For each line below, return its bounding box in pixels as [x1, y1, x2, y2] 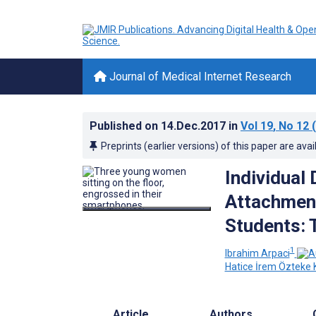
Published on [90, 119, 161, 133]
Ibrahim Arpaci [224, 247, 290, 259]
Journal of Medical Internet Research [107, 70, 291, 83]
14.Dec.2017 [161, 119, 229, 133]
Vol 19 [241, 119, 273, 133]
